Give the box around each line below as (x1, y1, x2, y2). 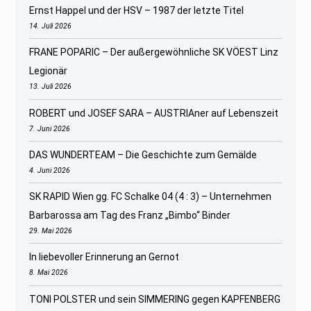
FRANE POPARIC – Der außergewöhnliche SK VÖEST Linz (29, 47, 279, 58)
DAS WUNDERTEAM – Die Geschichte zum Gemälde (29, 149, 258, 160)
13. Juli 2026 (29, 82, 72, 92)
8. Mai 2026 (29, 268, 69, 278)
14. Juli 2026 (29, 22, 72, 31)
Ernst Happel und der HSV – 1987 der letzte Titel (29, 5, 244, 17)
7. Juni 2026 (29, 124, 71, 133)
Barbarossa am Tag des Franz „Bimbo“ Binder (29, 210, 231, 221)
